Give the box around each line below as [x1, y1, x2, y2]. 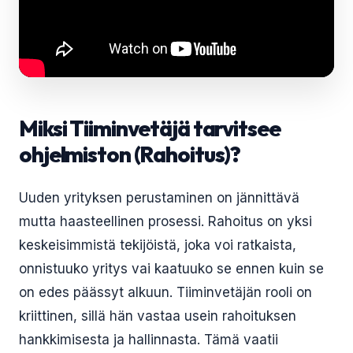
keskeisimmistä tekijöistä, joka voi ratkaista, [19, 237, 296, 253]
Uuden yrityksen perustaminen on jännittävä [19, 190, 299, 206]
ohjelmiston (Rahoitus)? [19, 140, 241, 168]
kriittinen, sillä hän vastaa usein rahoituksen [19, 308, 296, 324]
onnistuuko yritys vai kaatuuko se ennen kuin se [19, 261, 324, 277]
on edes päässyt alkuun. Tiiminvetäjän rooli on [19, 284, 312, 300]
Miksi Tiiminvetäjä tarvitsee [19, 114, 281, 142]
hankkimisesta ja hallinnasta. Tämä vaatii [19, 332, 278, 347]
